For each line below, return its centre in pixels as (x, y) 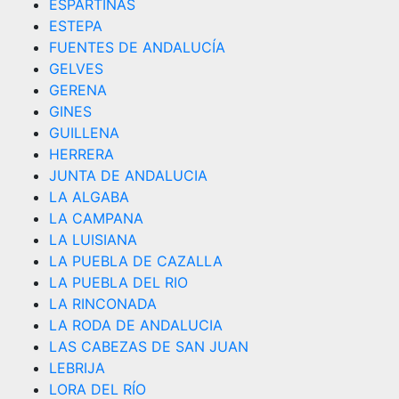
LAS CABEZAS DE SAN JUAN (149, 346)
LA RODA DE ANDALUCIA (136, 325)
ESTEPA (76, 26)
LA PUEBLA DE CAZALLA (136, 261)
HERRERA (81, 154)
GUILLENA (84, 133)
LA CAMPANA (96, 218)
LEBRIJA (77, 368)
